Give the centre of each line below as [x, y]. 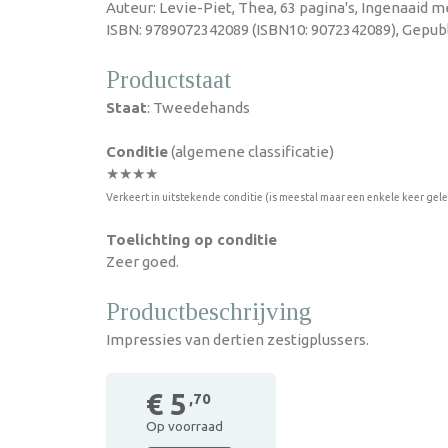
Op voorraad [184, 426]
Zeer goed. [142, 261]
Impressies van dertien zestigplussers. [237, 339]
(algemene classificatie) [251, 151]
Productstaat [168, 79]
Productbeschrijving [209, 311]
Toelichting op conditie [191, 239]
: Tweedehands [198, 107]
